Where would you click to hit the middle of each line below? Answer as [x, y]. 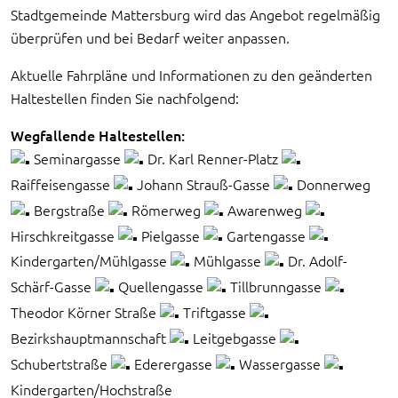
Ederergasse [173, 363]
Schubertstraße [61, 363]
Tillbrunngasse [276, 287]
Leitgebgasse [235, 338]
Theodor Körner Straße [85, 312]
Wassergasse [280, 363]
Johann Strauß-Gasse [203, 183]
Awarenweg [265, 209]
